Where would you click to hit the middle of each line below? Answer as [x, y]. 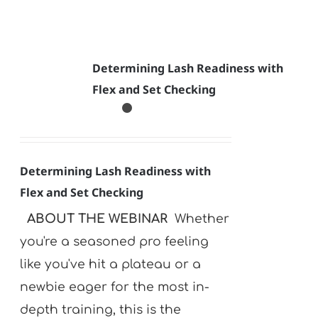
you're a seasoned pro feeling [115, 241]
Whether [201, 219]
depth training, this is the [101, 309]
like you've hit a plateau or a [111, 264]
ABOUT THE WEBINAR [99, 219]
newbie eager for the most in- [115, 287]
